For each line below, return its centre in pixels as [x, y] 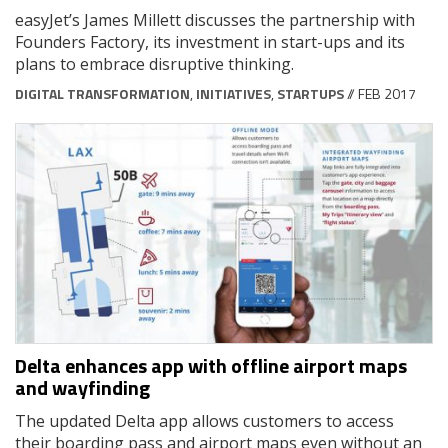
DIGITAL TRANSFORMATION [102, 94]
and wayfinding [82, 387]
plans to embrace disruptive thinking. [154, 64]
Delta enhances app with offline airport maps [211, 365]
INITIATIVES [233, 94]
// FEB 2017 [380, 94]
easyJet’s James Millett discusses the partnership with [215, 20]
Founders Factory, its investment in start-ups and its [210, 42]
